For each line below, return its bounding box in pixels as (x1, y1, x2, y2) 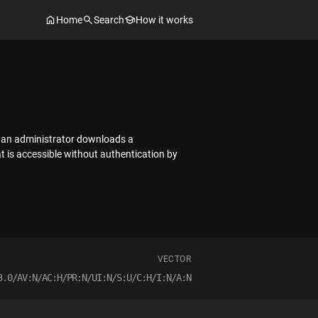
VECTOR (157, 254, 191, 265)
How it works (136, 13, 193, 26)
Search (94, 13, 124, 26)
